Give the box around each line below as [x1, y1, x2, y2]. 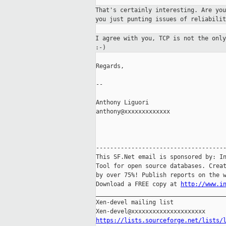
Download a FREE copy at [96, 181, 181, 188]
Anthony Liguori [96, 99, 149, 106]
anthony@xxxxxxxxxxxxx [96, 108, 170, 116]
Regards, [96, 63, 124, 70]
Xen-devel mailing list [96, 199, 174, 206]
